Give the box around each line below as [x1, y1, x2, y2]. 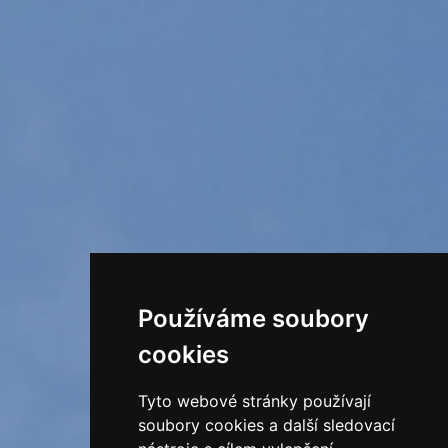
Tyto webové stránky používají [137, 391, 371, 411]
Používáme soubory [137, 304, 369, 333]
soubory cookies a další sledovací [137, 415, 395, 435]
